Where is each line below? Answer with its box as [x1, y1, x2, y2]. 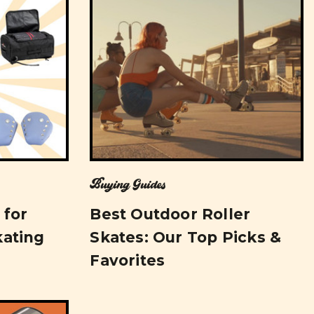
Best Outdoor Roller [90, 205, 251, 224]
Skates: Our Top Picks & [90, 228, 282, 247]
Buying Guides [90, 177, 167, 193]
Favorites [90, 252, 165, 270]
